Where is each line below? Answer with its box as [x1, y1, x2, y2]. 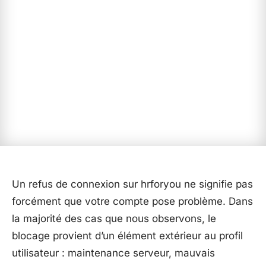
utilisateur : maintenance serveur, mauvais [12, 247, 215, 259]
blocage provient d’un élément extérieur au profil [12, 230, 243, 242]
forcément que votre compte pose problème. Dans [12, 195, 253, 207]
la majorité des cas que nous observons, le [12, 213, 216, 224]
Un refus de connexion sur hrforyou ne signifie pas [12, 178, 253, 190]
